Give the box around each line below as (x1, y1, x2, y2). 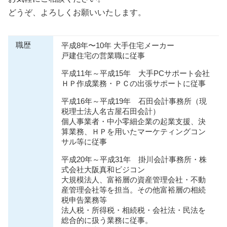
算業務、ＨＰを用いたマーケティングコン (61, 128, 206, 136)
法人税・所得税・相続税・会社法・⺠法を (61, 206, 206, 215)
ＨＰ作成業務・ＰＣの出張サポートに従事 (61, 80, 206, 88)
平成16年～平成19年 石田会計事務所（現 (61, 97, 207, 106)
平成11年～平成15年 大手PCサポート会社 (61, 69, 210, 78)
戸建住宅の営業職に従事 (61, 52, 145, 60)
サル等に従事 (61, 138, 107, 146)
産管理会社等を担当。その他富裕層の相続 (61, 186, 206, 195)
